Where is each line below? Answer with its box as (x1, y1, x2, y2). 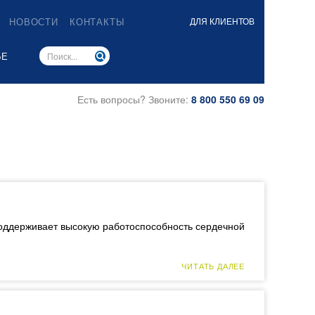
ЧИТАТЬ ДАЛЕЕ (181, 261, 245, 271)
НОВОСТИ (9, 15, 58, 28)
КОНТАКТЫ (69, 15, 125, 28)
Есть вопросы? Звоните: (77, 92, 191, 106)
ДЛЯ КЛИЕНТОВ (189, 15, 255, 27)
